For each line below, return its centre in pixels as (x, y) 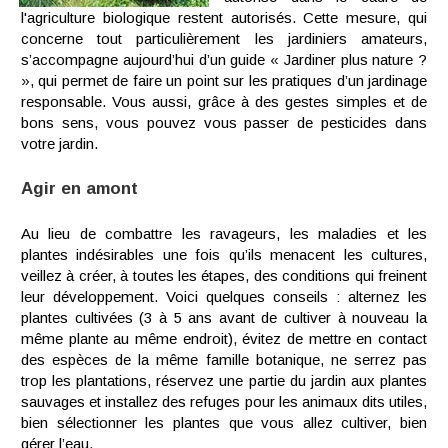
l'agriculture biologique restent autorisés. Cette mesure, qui (224, 17)
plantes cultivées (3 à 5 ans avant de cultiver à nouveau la (224, 317)
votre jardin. (59, 143)
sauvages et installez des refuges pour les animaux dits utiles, (224, 401)
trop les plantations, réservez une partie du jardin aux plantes (224, 380)
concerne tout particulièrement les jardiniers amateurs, (224, 38)
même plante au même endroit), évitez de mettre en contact (224, 338)
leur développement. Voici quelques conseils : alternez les (224, 296)
